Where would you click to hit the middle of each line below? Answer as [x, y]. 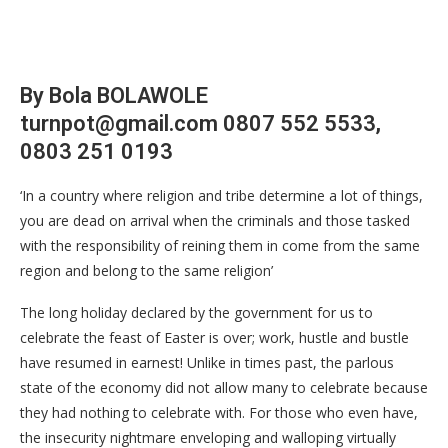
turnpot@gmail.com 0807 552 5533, [200, 123]
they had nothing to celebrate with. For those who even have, [219, 412]
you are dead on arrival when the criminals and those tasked [215, 220]
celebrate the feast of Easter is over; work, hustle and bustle [214, 337]
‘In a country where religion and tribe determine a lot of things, [221, 195]
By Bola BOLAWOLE [114, 95]
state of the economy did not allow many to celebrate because [224, 387]
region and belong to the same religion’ [146, 270]
